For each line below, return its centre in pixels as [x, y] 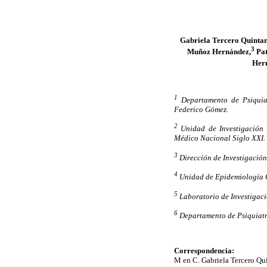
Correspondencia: [204, 250]
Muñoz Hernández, [219, 51]
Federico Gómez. [201, 109]
